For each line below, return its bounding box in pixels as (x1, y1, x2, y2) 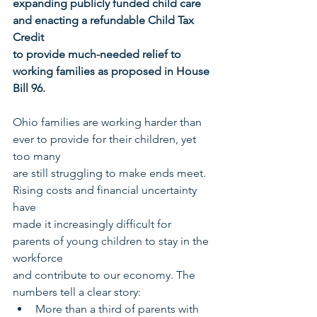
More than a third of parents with (35, 302, 202, 316)
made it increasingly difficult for (13, 217, 174, 231)
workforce (13, 251, 63, 265)
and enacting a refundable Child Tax (13, 13, 197, 27)
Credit (13, 30, 44, 44)
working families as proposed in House (13, 64, 212, 78)
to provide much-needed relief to (13, 47, 184, 61)
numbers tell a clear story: (13, 285, 141, 299)
